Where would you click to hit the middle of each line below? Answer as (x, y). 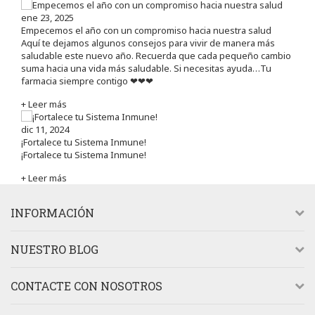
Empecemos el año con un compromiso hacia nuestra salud (146, 30)
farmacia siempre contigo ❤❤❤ (87, 81)
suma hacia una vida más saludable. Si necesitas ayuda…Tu (146, 68)
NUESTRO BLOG (54, 249)
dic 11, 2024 (45, 129)
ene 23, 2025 (47, 17)
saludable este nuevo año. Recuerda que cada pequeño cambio (156, 55)
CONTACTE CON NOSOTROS (86, 285)
